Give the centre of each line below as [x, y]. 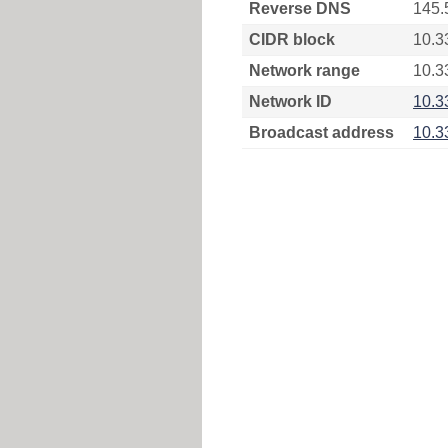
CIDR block [292, 39]
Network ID [290, 101]
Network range [304, 70]
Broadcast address [321, 132]
